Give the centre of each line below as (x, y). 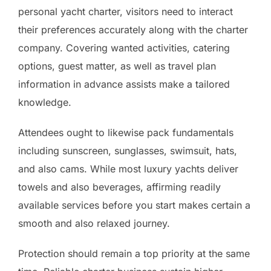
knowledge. (45, 102)
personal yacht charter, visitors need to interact (126, 11)
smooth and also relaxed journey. (94, 223)
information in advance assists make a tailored (124, 84)
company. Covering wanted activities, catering (124, 47)
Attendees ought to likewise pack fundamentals (126, 132)
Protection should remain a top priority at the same (134, 253)
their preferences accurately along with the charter (133, 29)
